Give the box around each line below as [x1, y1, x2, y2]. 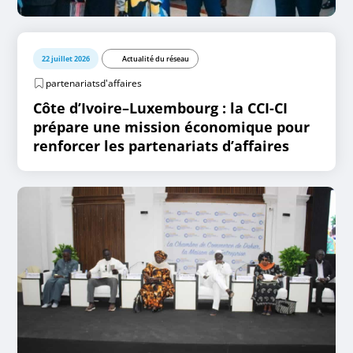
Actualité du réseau [122, 54, 190, 64]
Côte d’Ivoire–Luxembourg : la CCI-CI [33, 98, 288, 117]
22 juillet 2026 [42, 54, 91, 64]
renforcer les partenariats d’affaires [33, 136, 290, 155]
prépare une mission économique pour [33, 117, 310, 136]
